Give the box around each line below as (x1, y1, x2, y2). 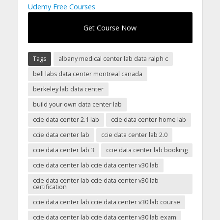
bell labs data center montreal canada (32, 69, 142, 78)
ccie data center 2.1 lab (32, 115, 99, 124)
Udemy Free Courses (27, 1, 95, 11)
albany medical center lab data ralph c (58, 54, 168, 63)
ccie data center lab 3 (32, 145, 94, 154)
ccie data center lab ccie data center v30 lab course (32, 197, 180, 206)
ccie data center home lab (110, 115, 186, 124)
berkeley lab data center (32, 84, 104, 93)
